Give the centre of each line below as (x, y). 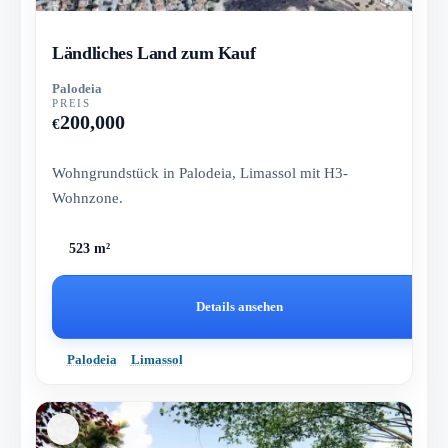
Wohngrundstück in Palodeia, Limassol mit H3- (200, 173)
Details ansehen (240, 306)
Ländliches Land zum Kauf (154, 53)
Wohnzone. (88, 198)
